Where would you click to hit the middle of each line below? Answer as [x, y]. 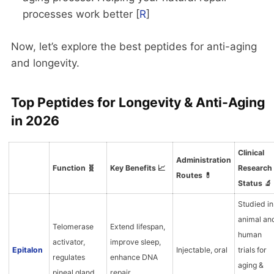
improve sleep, [135, 242]
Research [255, 168]
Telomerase [73, 226]
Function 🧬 [73, 168]
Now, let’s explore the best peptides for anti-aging [134, 46]
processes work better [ [81, 14]
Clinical [251, 152]
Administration [203, 160]
